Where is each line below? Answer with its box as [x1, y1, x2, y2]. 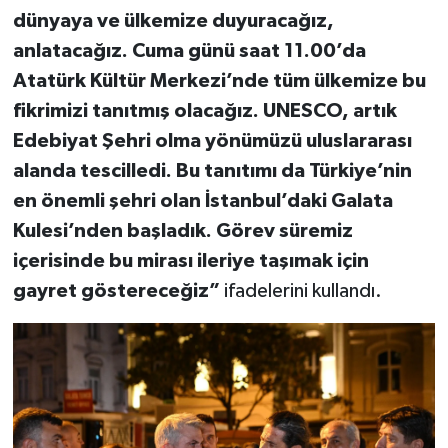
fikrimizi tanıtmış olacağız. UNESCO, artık [12, 101, 397, 122]
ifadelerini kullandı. [223, 281, 382, 302]
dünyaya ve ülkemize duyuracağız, [12, 11, 334, 32]
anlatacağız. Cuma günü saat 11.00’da [12, 41, 366, 62]
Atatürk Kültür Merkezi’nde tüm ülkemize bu [12, 71, 426, 92]
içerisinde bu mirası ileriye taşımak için [12, 251, 369, 272]
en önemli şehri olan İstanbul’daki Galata [12, 191, 393, 212]
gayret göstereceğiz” [12, 281, 224, 302]
